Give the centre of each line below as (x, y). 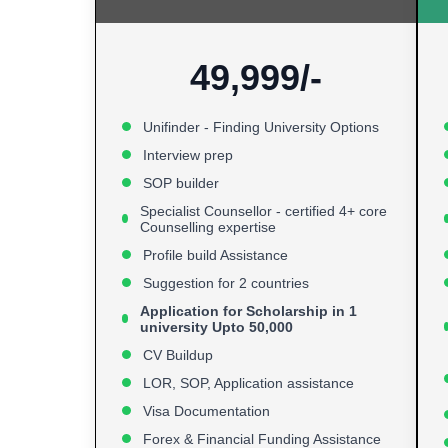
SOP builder (181, 182)
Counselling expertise (207, 226)
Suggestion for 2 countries (226, 282)
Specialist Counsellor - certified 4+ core (263, 210)
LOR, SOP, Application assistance (248, 382)
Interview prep (188, 154)
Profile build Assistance (215, 254)
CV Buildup (178, 354)
